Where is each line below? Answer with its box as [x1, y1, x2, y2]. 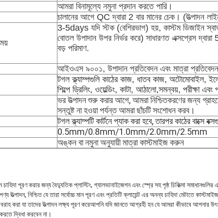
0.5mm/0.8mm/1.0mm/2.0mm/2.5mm [57, 127, 207, 137]
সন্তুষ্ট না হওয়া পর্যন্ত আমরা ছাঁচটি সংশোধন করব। [57, 105, 195, 116]
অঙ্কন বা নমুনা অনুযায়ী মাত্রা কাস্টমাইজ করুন [57, 137, 184, 148]
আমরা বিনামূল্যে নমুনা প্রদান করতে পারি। [57, 1, 173, 12]
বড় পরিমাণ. [57, 43, 89, 54]
